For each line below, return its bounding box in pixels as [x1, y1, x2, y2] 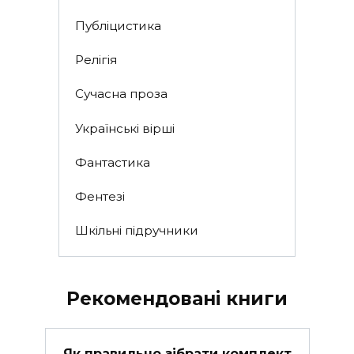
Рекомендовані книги [66, 287, 288, 310]
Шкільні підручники [74, 223, 198, 239]
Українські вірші [74, 120, 175, 136]
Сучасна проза [74, 86, 168, 102]
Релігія [74, 52, 117, 67]
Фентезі [74, 189, 125, 204]
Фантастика [74, 154, 150, 170]
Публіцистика [74, 17, 161, 33]
